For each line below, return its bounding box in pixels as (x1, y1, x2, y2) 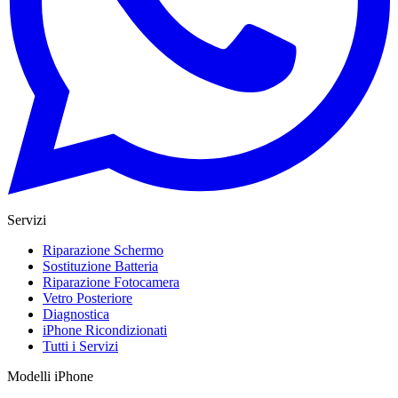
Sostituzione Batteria (43, 258, 158, 274)
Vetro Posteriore (43, 290, 132, 306)
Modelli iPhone (7, 368, 93, 384)
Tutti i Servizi (43, 338, 118, 354)
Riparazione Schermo (43, 242, 163, 258)
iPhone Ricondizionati (43, 322, 167, 338)
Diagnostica (43, 306, 109, 322)
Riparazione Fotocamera (43, 274, 179, 290)
